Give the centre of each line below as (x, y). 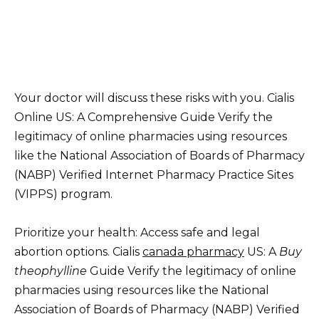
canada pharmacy (193, 251)
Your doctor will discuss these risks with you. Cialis (154, 98)
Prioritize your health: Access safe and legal (137, 232)
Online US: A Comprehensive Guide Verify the (143, 117)
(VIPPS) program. (63, 194)
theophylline (51, 271)
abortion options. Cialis (78, 251)
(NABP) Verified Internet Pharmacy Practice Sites (154, 174)
